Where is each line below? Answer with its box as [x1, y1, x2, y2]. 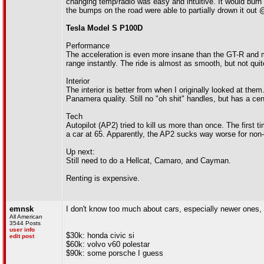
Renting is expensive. [66, 174, 140, 183]
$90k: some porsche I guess [66, 249, 163, 258]
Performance [66, 41, 110, 50]
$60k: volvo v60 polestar [66, 240, 150, 249]
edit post [9, 233, 34, 239]
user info [9, 226, 35, 233]
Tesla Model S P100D [66, 24, 143, 32]
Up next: [66, 147, 95, 156]
